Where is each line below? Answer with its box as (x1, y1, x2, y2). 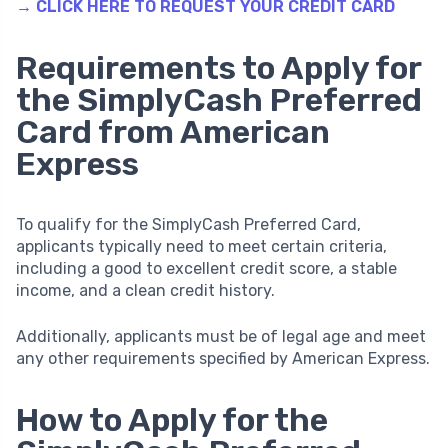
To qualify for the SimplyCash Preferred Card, (16, 214, 361, 234)
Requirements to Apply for (16, 48, 421, 87)
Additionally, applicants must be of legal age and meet (16, 326, 426, 346)
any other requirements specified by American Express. (16, 348, 430, 368)
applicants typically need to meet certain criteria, (16, 236, 387, 256)
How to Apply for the (16, 400, 328, 439)
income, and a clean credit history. (16, 280, 275, 300)
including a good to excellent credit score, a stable (16, 258, 397, 278)
